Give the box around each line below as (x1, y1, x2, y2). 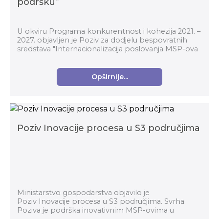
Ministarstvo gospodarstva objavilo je (17, 188, 150, 197)
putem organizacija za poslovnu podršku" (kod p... (17, 53, 196, 62)
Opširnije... (91, 72, 128, 81)
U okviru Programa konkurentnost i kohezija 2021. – (17, 26, 200, 36)
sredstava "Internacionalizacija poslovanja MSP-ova (17, 44, 198, 53)
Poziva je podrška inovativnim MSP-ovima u (17, 205, 174, 215)
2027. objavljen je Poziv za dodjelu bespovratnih (17, 35, 187, 44)
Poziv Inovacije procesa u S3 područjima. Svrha (17, 197, 184, 206)
